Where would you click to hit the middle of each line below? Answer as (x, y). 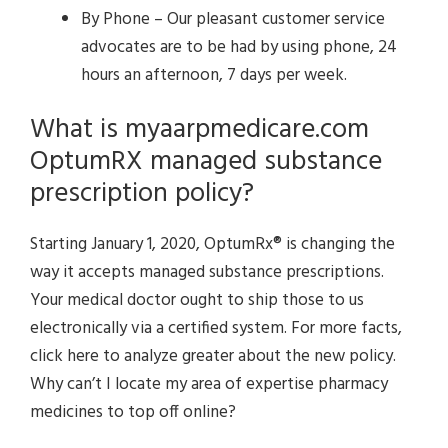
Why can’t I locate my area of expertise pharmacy (209, 385)
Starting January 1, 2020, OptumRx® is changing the (212, 245)
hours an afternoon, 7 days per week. (214, 75)
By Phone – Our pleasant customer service (233, 19)
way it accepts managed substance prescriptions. (207, 273)
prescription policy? (142, 195)
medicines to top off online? (133, 413)
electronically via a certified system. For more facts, (216, 329)
